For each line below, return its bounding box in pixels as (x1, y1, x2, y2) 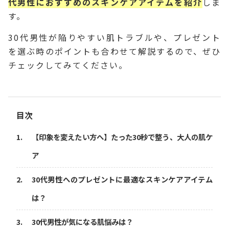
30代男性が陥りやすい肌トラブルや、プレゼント (8, 31, 221, 43)
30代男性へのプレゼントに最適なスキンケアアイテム (32, 173, 213, 185)
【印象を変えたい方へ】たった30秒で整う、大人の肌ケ (32, 131, 213, 142)
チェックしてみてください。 (8, 58, 128, 71)
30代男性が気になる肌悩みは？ (32, 216, 133, 227)
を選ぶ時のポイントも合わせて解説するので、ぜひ (8, 44, 221, 57)
